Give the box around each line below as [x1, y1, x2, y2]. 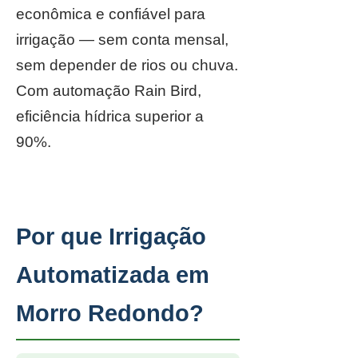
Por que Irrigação [16, 224, 206, 249]
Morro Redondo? [16, 300, 204, 326]
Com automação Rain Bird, [16, 82, 201, 99]
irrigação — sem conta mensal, [16, 31, 229, 48]
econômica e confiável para [16, 6, 205, 22]
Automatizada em [16, 262, 209, 288]
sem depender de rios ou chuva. [16, 57, 238, 74]
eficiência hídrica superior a [16, 108, 204, 125]
